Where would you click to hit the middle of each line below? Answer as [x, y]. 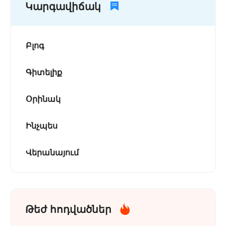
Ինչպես [42, 125]
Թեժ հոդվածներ [68, 209]
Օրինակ [43, 99]
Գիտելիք [44, 72]
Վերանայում [52, 152]
